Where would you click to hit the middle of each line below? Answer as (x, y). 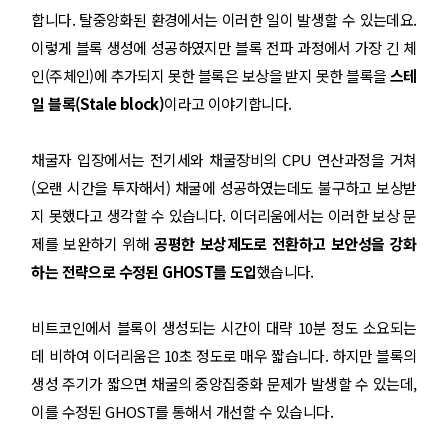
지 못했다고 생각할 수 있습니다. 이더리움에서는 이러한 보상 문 (224, 215)
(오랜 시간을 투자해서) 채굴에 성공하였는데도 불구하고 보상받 (224, 187)
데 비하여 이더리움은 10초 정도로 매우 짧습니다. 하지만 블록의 (224, 355)
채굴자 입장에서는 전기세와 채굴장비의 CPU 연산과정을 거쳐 (224, 159)
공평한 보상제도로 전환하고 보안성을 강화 (285, 243)
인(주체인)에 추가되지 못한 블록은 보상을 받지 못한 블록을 (210, 75)
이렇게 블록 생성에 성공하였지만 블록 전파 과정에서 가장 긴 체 (224, 47)
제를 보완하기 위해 (93, 243)
